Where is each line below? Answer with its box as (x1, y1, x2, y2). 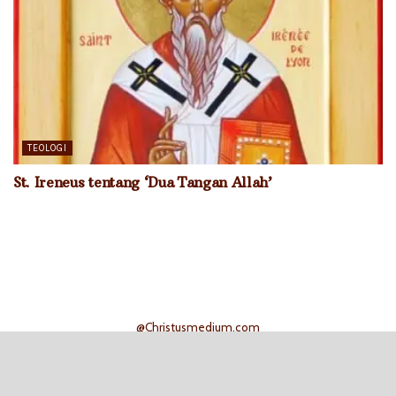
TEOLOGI (27, 142, 67, 154)
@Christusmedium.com (136, 319, 260, 334)
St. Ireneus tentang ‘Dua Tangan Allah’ (13, 173, 272, 191)
